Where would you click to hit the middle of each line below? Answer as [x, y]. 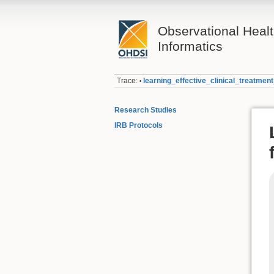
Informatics [190, 46]
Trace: [128, 81]
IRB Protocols [139, 126]
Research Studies [146, 110]
